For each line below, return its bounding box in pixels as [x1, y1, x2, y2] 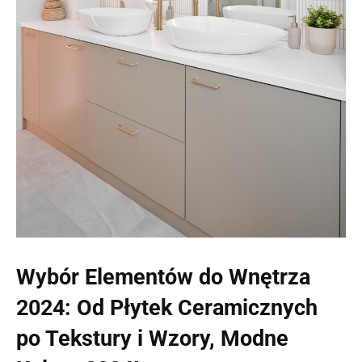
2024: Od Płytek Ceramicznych [16, 294, 318, 321]
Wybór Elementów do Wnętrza [16, 263, 310, 290]
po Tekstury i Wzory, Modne [16, 325, 288, 351]
